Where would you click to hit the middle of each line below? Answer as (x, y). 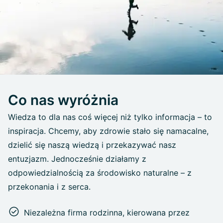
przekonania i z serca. (49, 186)
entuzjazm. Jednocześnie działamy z (77, 159)
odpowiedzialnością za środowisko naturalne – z (100, 172)
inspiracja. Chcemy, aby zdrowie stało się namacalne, (108, 131)
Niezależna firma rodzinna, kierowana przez (107, 212)
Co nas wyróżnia (63, 100)
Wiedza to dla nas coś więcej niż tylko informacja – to (110, 117)
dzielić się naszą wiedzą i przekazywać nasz (92, 145)
